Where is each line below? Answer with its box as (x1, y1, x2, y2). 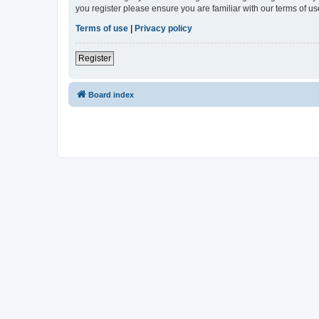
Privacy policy (135, 23, 192, 34)
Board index (88, 90, 134, 100)
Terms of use (75, 23, 128, 34)
